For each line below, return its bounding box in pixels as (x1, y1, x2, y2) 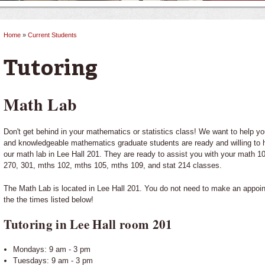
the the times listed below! (4, 195, 94, 204)
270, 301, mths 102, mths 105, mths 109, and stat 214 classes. (4, 160, 222, 170)
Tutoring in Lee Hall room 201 (4, 215, 173, 233)
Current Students (28, 31, 77, 38)
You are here (4, 34, 96, 58)
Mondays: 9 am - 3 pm (12, 244, 91, 254)
